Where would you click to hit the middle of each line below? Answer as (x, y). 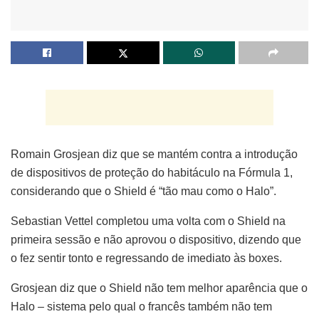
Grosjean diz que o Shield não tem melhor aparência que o (159, 288)
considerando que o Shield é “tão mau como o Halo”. (143, 191)
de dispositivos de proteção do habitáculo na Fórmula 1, (152, 172)
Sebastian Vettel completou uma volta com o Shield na (148, 221)
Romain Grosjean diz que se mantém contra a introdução (154, 154)
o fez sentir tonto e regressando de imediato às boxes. (146, 258)
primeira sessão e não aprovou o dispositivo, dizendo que (156, 239)
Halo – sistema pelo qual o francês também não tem (141, 306)
